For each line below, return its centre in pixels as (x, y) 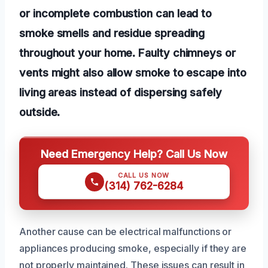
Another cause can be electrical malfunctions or (126, 231)
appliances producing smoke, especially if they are (133, 248)
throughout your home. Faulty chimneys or (127, 52)
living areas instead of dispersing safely (121, 92)
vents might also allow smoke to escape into (133, 72)
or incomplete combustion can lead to (116, 13)
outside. (40, 112)
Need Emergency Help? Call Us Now (134, 153)
